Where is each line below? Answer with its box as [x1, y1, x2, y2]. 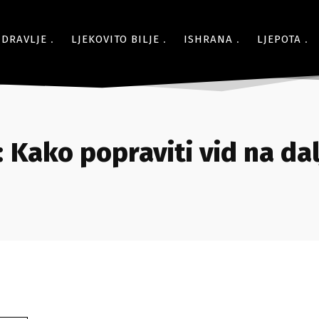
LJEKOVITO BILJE [71, 33, 159, 46]
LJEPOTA [257, 33, 301, 46]
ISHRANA [184, 33, 233, 46]
